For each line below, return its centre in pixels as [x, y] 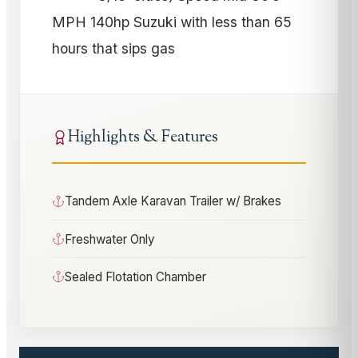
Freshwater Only [110, 239]
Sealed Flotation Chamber [135, 276]
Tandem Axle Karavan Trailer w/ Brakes [173, 201]
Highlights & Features [143, 137]
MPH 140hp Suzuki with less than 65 [172, 22]
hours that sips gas [113, 48]
